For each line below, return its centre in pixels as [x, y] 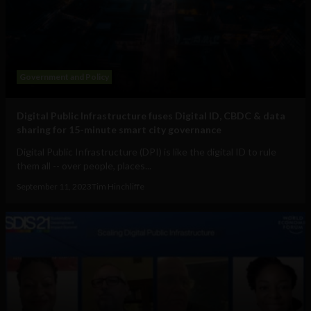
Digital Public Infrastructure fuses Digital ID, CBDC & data [151, 116]
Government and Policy [64, 77]
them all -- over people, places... [84, 166]
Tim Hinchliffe [118, 187]
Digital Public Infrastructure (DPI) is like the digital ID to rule [146, 152]
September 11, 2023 [54, 187]
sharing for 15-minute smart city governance [119, 130]
